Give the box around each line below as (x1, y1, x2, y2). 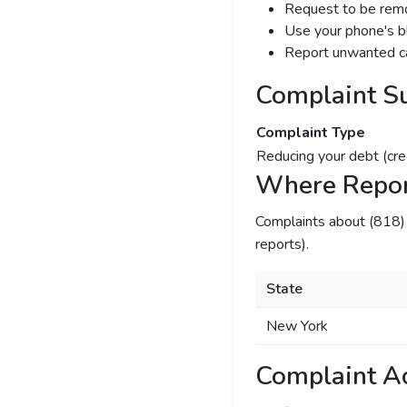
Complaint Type (255, 123, 365, 143)
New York (265, 316, 328, 336)
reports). (254, 234, 309, 254)
